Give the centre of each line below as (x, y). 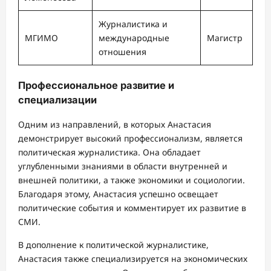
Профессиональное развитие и (96, 86)
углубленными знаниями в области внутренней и (123, 166)
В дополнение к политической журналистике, (113, 244)
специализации (57, 100)
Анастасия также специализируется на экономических (133, 258)
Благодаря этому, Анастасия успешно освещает (118, 194)
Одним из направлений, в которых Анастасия (115, 124)
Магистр (225, 38)
